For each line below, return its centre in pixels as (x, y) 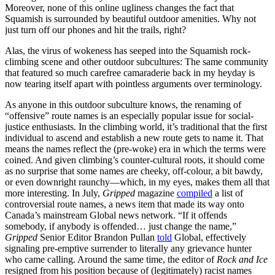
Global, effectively (209, 237)
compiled (195, 193)
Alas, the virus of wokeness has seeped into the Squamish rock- (128, 50)
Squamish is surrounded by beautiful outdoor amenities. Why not (130, 18)
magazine (156, 193)
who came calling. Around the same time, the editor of (111, 259)
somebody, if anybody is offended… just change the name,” (121, 226)
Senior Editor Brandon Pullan (97, 237)
